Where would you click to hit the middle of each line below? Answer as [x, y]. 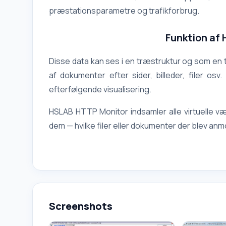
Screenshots [81, 206]
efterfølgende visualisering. [100, 89]
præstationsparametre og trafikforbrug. [124, 11]
